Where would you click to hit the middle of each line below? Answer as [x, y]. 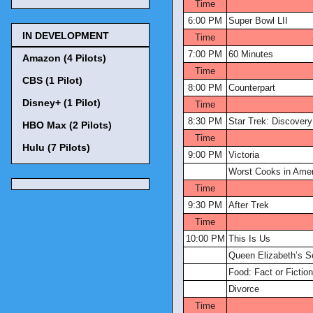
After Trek [249, 205]
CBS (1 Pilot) [52, 80]
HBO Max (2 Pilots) [67, 125]
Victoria [244, 155]
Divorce [244, 289]
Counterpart [252, 88]
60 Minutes [251, 54]
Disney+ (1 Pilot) [61, 102]
